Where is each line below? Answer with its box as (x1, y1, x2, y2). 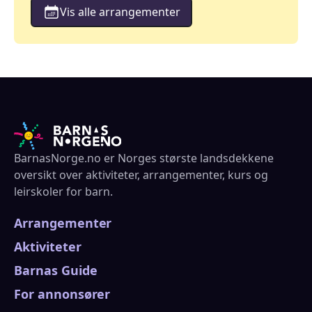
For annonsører (14, 285, 111, 302)
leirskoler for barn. (14, 183, 113, 199)
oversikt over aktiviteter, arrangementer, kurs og (14, 166, 268, 182)
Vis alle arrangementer (59, 4, 180, 20)
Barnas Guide (14, 261, 97, 279)
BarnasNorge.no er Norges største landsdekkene (14, 150, 274, 166)
